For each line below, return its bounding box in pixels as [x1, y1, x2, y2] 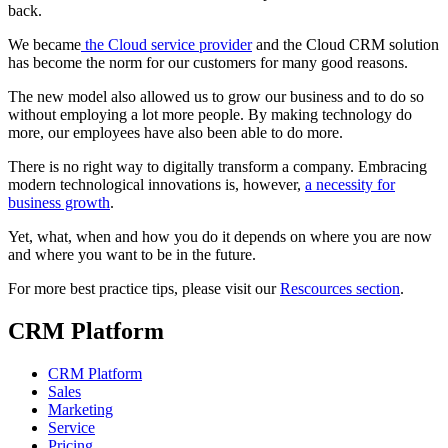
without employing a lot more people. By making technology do [8, 106, 412, 124]
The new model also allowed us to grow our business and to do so [8, 88, 424, 106]
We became [8, 36, 81, 54]
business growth [8, 194, 110, 212]
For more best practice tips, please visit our [8, 280, 280, 298]
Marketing [48, 401, 113, 418]
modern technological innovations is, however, [8, 176, 305, 194]
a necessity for [305, 176, 395, 194]
